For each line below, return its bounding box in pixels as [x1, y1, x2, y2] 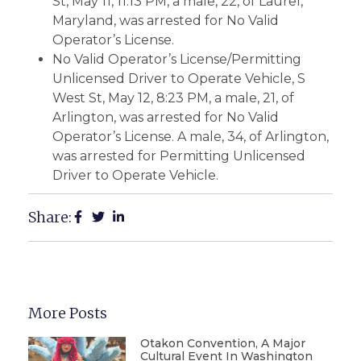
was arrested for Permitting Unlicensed [52, 148, 305, 164]
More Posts [28, 304, 107, 322]
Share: [28, 208, 72, 226]
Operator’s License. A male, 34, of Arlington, [52, 129, 329, 144]
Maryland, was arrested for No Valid [52, 13, 279, 28]
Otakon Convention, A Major [139, 336, 305, 351]
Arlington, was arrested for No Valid [52, 110, 279, 125]
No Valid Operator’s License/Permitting [52, 52, 301, 67]
